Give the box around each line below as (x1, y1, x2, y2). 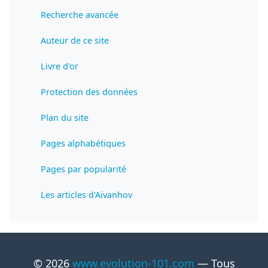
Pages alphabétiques (41, 138, 126, 150)
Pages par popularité (41, 163, 126, 175)
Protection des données (41, 86, 138, 98)
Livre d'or (41, 60, 78, 72)
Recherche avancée (41, 9, 118, 21)
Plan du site (41, 112, 89, 124)
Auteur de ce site (41, 35, 109, 47)
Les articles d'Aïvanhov (41, 189, 132, 201)
